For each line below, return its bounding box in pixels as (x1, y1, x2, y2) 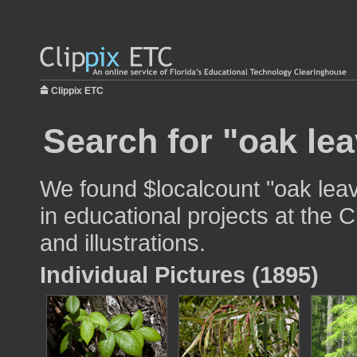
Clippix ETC (51, 85, 104, 96)
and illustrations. (40, 229, 206, 256)
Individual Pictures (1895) (40, 261, 319, 288)
